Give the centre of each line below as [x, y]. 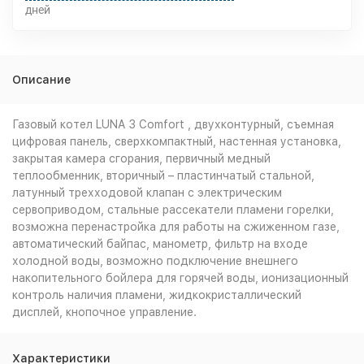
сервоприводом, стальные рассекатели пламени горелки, [173, 210]
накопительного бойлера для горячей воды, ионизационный [180, 278]
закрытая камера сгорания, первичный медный [141, 158]
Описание [41, 80]
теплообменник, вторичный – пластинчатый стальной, [163, 175]
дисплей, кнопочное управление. [104, 312]
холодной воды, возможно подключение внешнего [155, 261]
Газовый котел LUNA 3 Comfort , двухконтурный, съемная [173, 124]
